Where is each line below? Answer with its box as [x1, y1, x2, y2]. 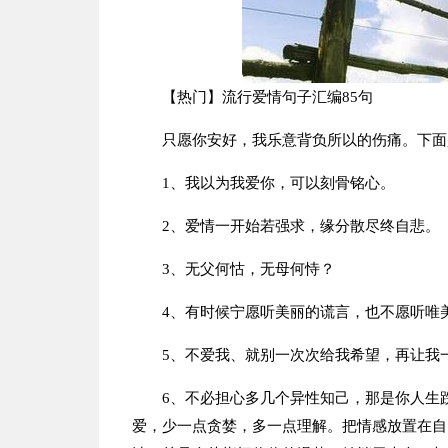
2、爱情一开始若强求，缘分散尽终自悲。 [161, 218, 440, 234]
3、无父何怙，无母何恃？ [161, 261, 335, 277]
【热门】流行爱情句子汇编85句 [161, 89, 373, 105]
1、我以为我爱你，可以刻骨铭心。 [161, 175, 395, 191]
